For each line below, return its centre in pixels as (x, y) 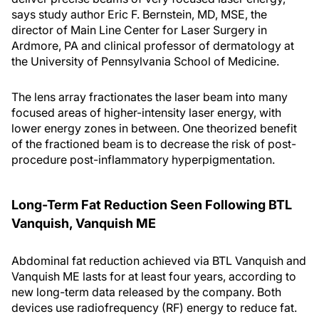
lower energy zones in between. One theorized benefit (154, 128)
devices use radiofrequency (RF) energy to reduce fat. (154, 308)
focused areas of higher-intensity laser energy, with (146, 113)
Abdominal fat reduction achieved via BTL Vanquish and (159, 261)
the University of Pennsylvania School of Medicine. (145, 61)
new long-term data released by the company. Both (146, 292)
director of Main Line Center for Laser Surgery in (139, 30)
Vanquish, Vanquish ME (84, 223)
